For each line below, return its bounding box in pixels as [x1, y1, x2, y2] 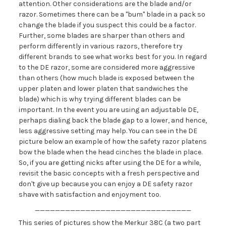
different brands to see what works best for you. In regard [18, 52, 207, 61]
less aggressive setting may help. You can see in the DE [18, 126, 197, 135]
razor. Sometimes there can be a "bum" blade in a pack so [18, 10, 205, 19]
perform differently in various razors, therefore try [18, 41, 183, 50]
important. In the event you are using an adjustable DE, [18, 105, 198, 114]
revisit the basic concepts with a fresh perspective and [18, 168, 199, 178]
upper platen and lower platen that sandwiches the [18, 84, 188, 93]
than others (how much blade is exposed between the [18, 73, 194, 82]
